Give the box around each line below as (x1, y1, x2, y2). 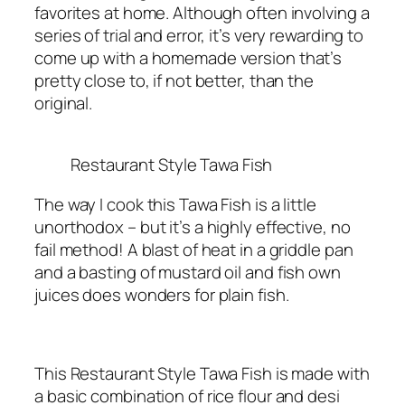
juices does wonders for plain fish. (34, 282, 289, 306)
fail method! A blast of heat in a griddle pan (34, 237, 353, 261)
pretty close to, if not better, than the (34, 68, 314, 92)
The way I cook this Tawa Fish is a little (34, 192, 316, 216)
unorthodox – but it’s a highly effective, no (34, 214, 351, 239)
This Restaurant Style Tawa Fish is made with (34, 361, 370, 385)
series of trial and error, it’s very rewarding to (34, 23, 364, 47)
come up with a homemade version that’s (34, 45, 343, 70)
